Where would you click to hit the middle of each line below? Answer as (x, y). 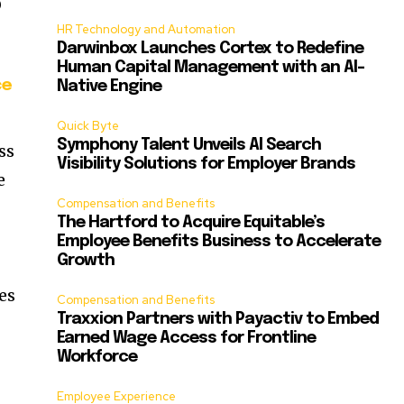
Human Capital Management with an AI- (211, 68)
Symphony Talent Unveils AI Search (189, 146)
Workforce (97, 358)
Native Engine (110, 87)
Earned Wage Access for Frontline (187, 339)
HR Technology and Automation (147, 30)
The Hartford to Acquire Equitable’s (191, 223)
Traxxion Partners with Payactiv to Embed (218, 320)
